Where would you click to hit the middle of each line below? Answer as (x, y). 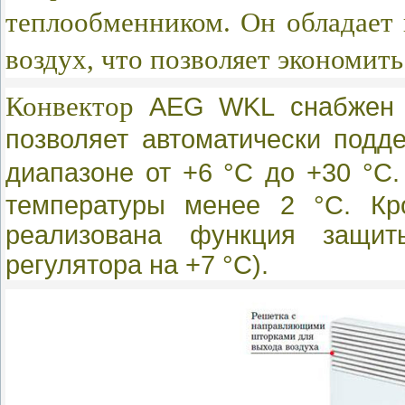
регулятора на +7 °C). (141, 264)
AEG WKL (219, 106)
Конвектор (77, 106)
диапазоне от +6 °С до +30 (184, 172)
